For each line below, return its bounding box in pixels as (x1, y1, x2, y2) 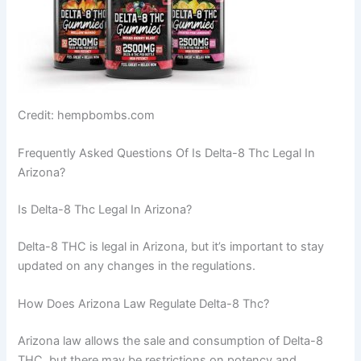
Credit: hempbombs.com (18, 107, 156, 122)
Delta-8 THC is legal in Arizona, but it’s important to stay (18, 239, 325, 254)
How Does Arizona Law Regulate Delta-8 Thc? (18, 297, 270, 312)
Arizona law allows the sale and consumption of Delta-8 (18, 334, 324, 349)
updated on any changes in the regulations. (18, 258, 256, 273)
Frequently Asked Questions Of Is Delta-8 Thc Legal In (18, 146, 316, 161)
